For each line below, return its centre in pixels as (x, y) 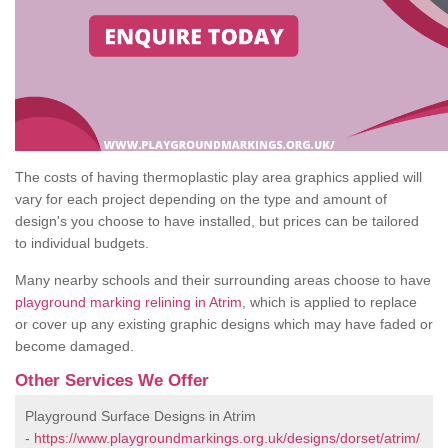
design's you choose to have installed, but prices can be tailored (217, 221)
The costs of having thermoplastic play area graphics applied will (218, 177)
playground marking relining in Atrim (128, 302)
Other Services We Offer (112, 381)
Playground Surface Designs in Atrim (140, 416)
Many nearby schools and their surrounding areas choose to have (223, 280)
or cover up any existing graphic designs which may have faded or (224, 324)
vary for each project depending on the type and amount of (201, 199)
